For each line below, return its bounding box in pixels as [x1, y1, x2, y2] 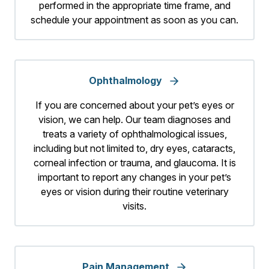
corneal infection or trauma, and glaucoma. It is [33, 157, 236, 169]
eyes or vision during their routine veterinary [40, 186, 229, 198]
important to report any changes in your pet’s [38, 171, 231, 184]
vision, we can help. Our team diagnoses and [38, 113, 231, 126]
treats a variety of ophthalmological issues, [42, 128, 227, 141]
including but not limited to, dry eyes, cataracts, [34, 142, 235, 155]
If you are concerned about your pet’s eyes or [35, 99, 234, 112]
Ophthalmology [89, 74, 162, 87]
